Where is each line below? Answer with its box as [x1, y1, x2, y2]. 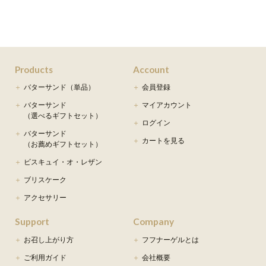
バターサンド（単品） [23, 83, 95, 92]
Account [133, 64, 169, 75]
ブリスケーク [23, 176, 66, 185]
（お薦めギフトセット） [23, 140, 102, 149]
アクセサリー [23, 194, 66, 202]
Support [14, 216, 49, 227]
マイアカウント [142, 101, 192, 110]
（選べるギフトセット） [23, 112, 102, 121]
